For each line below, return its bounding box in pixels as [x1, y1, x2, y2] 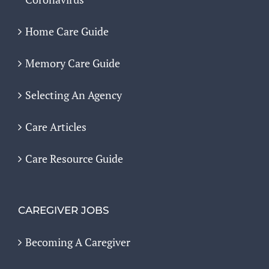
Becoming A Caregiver [25, 235, 130, 250]
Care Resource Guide [25, 151, 123, 166]
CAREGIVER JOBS [18, 204, 109, 217]
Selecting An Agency [25, 88, 122, 103]
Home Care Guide [25, 24, 109, 39]
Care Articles [25, 119, 86, 134]
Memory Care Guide [25, 56, 120, 71]
